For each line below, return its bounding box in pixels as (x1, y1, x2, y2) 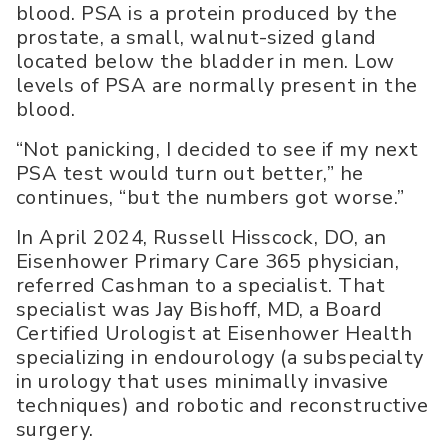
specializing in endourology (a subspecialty (16, 344, 424, 372)
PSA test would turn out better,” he (16, 160, 364, 188)
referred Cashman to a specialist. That (16, 272, 386, 300)
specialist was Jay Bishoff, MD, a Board (16, 296, 383, 324)
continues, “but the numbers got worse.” (16, 184, 405, 212)
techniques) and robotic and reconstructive (16, 392, 429, 420)
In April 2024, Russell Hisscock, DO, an (16, 224, 387, 252)
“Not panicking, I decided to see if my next (16, 136, 419, 164)
